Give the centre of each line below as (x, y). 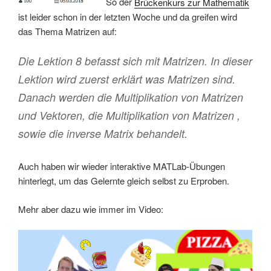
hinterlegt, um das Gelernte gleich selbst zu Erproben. (124, 181)
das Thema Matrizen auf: (67, 31)
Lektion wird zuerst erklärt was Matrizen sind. (127, 79)
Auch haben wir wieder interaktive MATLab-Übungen (122, 166)
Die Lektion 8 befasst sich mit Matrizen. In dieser (135, 61)
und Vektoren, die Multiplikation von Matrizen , (129, 116)
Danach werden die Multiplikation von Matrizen (131, 97)
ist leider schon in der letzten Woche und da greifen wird (128, 16)
